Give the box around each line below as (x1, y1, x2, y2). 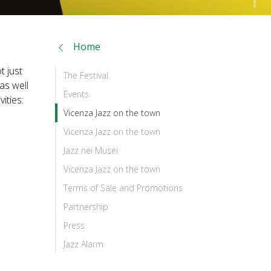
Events (64, 88, 89, 100)
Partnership (64, 201, 108, 213)
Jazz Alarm (64, 238, 103, 250)
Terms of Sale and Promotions (64, 182, 183, 194)
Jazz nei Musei (64, 145, 118, 157)
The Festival (64, 70, 108, 82)
